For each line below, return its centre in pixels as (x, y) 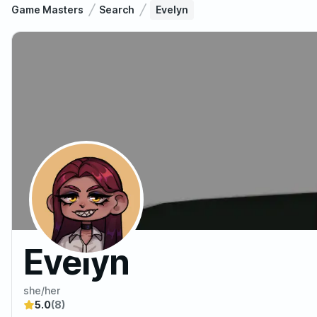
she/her (42, 290)
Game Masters (47, 10)
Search (117, 10)
